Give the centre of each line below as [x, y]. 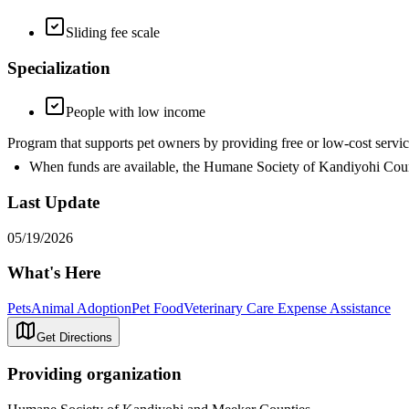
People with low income [136, 112]
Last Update [53, 202]
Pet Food [157, 309]
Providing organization [94, 373]
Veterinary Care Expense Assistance [287, 309]
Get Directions [74, 338]
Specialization [59, 68]
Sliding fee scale [113, 32]
